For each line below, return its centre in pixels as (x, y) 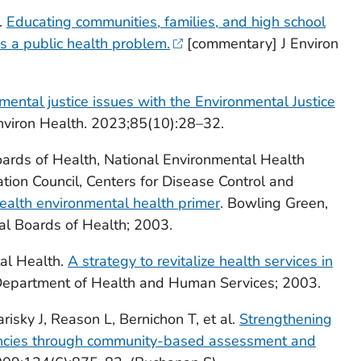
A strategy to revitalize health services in (200, 261)
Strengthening (285, 319)
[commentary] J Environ (261, 43)
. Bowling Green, (274, 203)
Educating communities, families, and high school (166, 21)
